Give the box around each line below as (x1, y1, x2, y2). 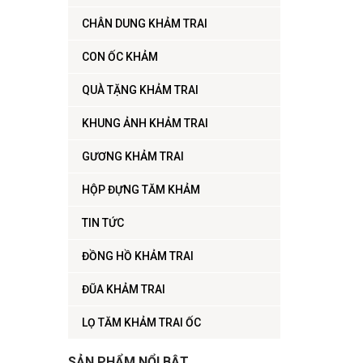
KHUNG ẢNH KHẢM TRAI (81, 117, 208, 130)
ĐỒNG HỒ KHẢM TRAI (81, 250, 194, 263)
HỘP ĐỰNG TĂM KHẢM (81, 183, 200, 197)
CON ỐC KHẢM (81, 50, 158, 64)
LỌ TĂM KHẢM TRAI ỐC (81, 316, 201, 330)
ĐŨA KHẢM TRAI (81, 283, 165, 297)
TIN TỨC (81, 216, 124, 230)
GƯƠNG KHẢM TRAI (81, 150, 184, 164)
